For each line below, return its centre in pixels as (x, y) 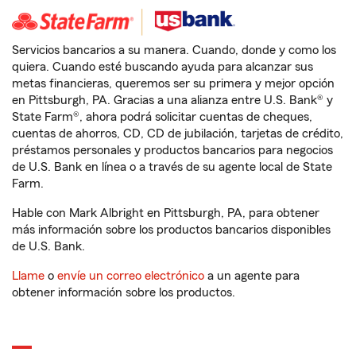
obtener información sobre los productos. (124, 292)
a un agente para (252, 276)
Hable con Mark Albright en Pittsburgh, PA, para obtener (166, 213)
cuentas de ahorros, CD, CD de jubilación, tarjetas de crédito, (178, 133)
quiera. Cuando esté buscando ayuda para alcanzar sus (163, 67)
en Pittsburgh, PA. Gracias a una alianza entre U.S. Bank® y (172, 100)
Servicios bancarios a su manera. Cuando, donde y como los (174, 50)
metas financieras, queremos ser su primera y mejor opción (173, 83)
